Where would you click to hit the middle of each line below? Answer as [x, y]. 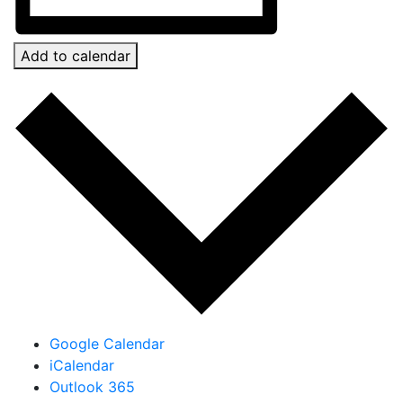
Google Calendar [107, 343]
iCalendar [82, 365]
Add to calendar [76, 56]
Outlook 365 [92, 386]
